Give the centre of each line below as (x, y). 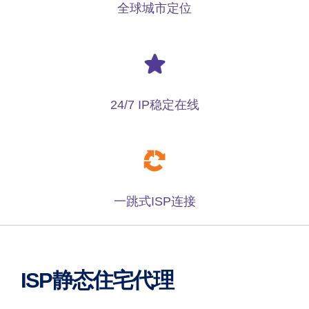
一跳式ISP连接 (154, 201)
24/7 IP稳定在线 (154, 105)
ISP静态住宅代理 (97, 280)
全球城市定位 (154, 9)
